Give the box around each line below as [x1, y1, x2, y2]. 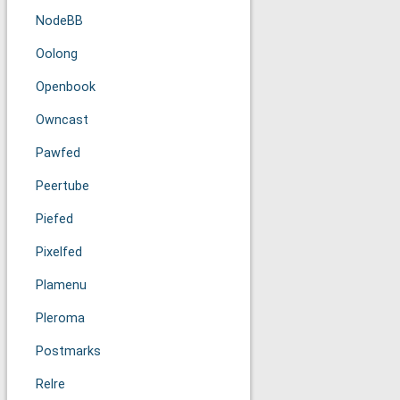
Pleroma [36, 311, 85, 326]
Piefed [36, 212, 73, 227]
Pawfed [36, 146, 80, 161]
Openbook [36, 79, 96, 95]
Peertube [36, 179, 89, 194]
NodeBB [36, 13, 83, 29]
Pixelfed [36, 245, 82, 260]
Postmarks [36, 344, 101, 359]
